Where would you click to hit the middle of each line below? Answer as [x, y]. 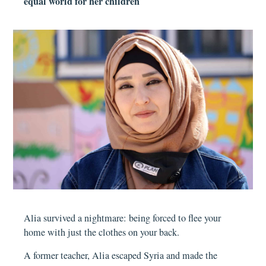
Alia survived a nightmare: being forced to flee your [123, 218]
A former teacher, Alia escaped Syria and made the [121, 255]
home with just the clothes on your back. [102, 232]
